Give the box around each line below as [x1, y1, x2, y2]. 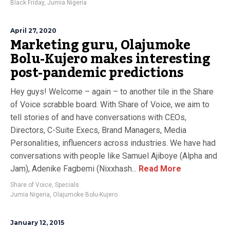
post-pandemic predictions [10, 60, 184, 86]
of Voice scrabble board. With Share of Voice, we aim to [10, 100, 209, 109]
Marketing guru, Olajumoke [10, 32, 191, 58]
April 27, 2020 [10, 27, 56, 34]
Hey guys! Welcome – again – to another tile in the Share [10, 87, 214, 97]
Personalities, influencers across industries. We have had [10, 138, 216, 148]
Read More [137, 164, 181, 174]
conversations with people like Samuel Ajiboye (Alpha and [10, 151, 217, 161]
